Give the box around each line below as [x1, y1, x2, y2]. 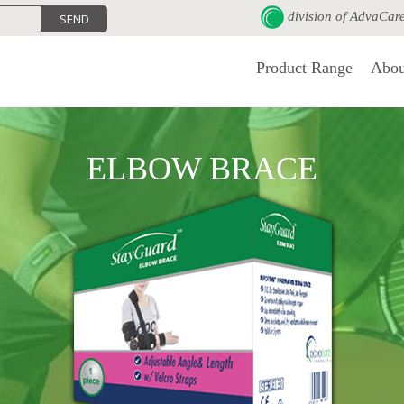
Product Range [256, 59, 353, 77]
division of [283, 9, 350, 23]
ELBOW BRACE [87, 151, 317, 187]
